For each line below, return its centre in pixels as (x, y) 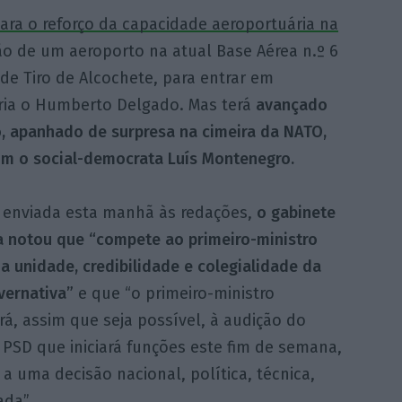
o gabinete (296, 212)
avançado (291, 105)
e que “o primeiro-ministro (174, 293)
